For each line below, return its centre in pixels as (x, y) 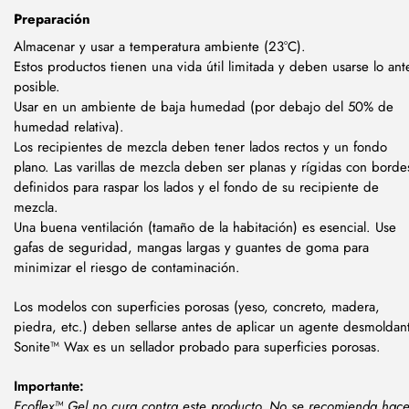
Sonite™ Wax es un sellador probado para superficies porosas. (197, 346)
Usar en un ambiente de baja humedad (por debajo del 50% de (204, 106)
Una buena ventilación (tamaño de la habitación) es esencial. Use (205, 227)
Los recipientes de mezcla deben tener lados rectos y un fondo (200, 147)
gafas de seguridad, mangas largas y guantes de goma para (191, 247)
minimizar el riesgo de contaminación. (127, 267)
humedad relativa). (69, 126)
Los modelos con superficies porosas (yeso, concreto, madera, (197, 306)
